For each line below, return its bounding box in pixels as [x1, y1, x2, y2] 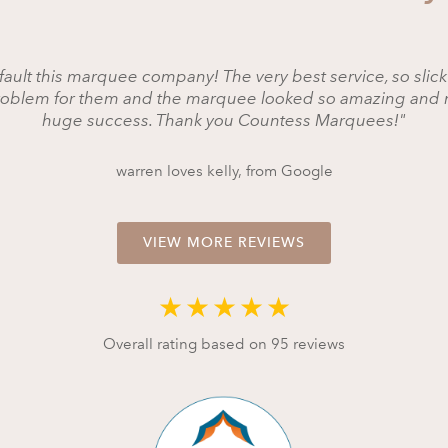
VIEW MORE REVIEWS [143, 233, 305, 251]
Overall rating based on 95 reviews [103, 334, 345, 353]
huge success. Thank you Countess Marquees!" [42, 109, 406, 130]
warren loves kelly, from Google [115, 161, 333, 180]
